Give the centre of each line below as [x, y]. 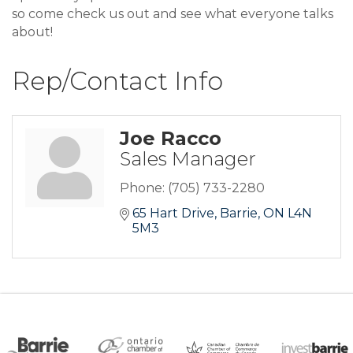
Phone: [142, 188]
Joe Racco [171, 139]
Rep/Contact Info [117, 81]
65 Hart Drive [173, 214]
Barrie [239, 214]
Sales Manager [188, 159]
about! [32, 32]
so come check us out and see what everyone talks [173, 14]
